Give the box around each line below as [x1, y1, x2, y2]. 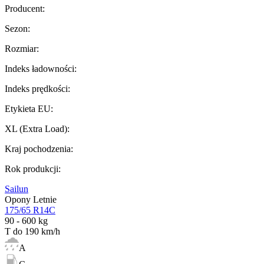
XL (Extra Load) [5, 123, 67, 134]
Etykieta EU [5, 103, 51, 114]
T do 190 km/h [5, 226, 60, 236]
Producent [5, 3, 42, 14]
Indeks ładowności [5, 63, 74, 74]
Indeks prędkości [5, 83, 68, 94]
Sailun [5, 183, 28, 194]
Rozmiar [5, 43, 37, 54]
